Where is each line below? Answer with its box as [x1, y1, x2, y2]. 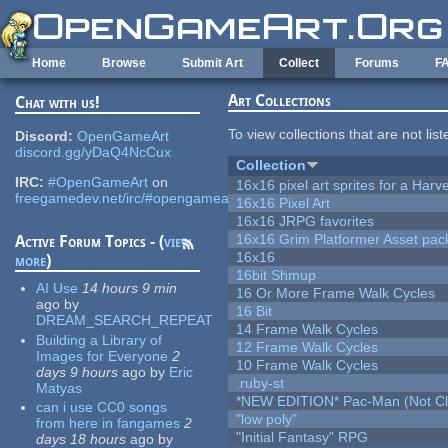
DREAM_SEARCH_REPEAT [36, 312, 214, 329]
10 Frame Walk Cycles [236, 357, 379, 374]
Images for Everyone [36, 347, 169, 364]
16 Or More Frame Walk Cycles [236, 285, 436, 302]
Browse [102, 56, 146, 70]
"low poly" [236, 411, 298, 428]
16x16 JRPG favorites [236, 213, 375, 230]
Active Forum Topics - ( [15, 232, 165, 252]
